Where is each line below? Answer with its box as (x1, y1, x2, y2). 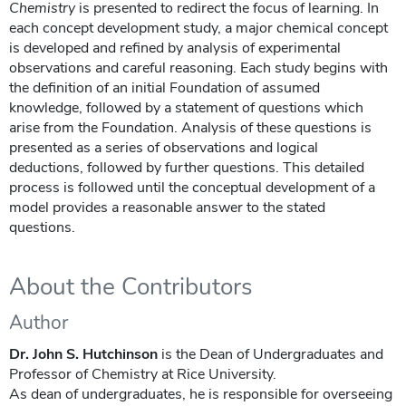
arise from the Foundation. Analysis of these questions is (9, 117, 372, 138)
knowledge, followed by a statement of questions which (9, 97, 363, 118)
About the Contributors (9, 270, 253, 303)
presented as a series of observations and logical (9, 137, 318, 158)
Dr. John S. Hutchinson (9, 343, 161, 364)
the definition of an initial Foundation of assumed (9, 77, 320, 98)
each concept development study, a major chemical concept (9, 17, 388, 38)
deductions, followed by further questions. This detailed (9, 157, 364, 178)
